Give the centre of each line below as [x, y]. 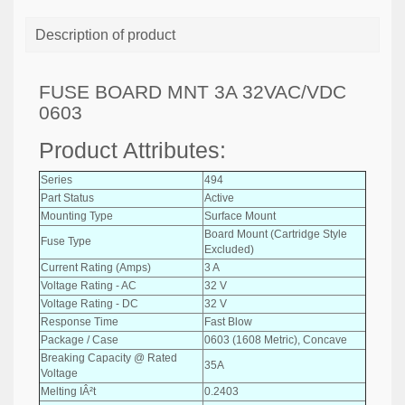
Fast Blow [228, 321]
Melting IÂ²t [68, 391]
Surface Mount [240, 216]
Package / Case [80, 339]
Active [219, 198]
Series [57, 179]
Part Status [67, 198]
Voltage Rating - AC [89, 285]
